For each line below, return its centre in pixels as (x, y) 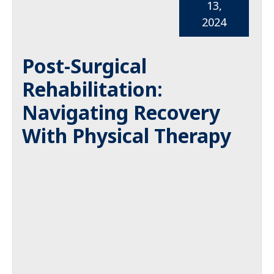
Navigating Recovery (121, 112)
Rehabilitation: (92, 89)
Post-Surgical (84, 66)
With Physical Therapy (127, 135)
